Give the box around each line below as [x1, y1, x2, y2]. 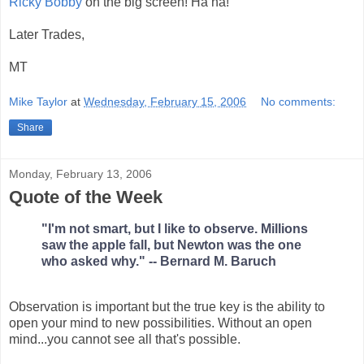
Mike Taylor [9, 95, 67, 109]
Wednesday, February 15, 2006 [84, 95, 246, 109]
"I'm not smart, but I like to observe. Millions [41, 222, 308, 236]
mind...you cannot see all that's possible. [9, 331, 240, 346]
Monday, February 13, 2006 [9, 167, 152, 181]
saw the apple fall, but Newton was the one [41, 238, 301, 253]
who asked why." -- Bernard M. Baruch [41, 254, 276, 269]
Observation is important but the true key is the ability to [9, 299, 325, 314]
